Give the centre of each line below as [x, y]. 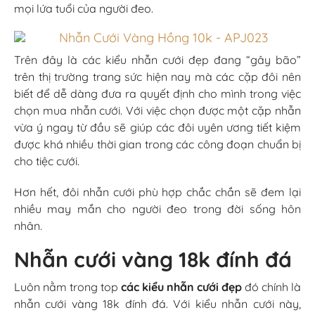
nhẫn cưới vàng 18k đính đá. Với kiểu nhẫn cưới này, [157, 303]
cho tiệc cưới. [47, 161]
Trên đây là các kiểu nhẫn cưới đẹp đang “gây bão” [157, 59]
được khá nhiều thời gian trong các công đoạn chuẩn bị [157, 144]
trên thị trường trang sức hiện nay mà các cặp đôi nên [157, 76]
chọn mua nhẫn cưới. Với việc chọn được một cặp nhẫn [157, 110]
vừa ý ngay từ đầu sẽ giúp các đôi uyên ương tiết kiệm [157, 127]
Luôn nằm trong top [67, 287]
